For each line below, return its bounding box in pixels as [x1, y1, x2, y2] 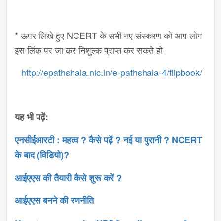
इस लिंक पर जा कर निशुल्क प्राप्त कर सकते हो [15, 43, 163, 57]
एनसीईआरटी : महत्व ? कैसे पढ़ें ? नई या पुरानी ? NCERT [15, 133, 202, 147]
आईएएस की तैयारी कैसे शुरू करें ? [15, 171, 122, 184]
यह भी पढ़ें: [15, 110, 51, 124]
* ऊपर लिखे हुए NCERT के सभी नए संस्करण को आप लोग [15, 29, 202, 42]
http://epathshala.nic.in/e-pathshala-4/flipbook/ [21, 66, 202, 79]
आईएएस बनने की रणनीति [15, 194, 96, 207]
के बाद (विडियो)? [15, 148, 69, 162]
